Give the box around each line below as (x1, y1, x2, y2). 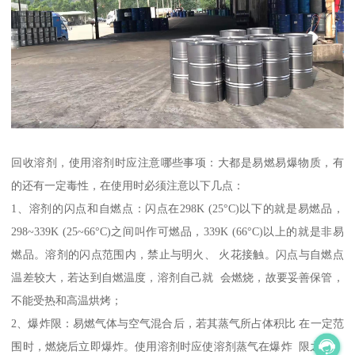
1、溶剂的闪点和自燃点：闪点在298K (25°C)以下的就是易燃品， (11, 201, 344, 215)
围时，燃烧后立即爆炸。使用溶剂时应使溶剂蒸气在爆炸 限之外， (11, 339, 344, 353)
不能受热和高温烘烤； (11, 293, 123, 307)
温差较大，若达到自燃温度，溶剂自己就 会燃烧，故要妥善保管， (11, 270, 344, 284)
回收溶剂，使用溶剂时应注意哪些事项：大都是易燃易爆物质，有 (11, 155, 344, 169)
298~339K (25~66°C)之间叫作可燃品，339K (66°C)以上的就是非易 (11, 224, 344, 238)
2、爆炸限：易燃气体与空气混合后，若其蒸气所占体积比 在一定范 (11, 316, 344, 330)
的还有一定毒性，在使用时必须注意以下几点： (11, 178, 245, 192)
